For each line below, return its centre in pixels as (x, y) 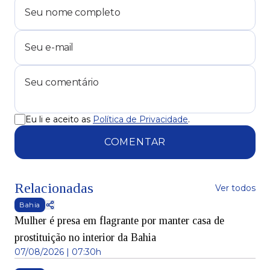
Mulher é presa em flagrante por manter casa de (119, 221)
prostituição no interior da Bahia (85, 238)
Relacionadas (54, 188)
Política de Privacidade (140, 120)
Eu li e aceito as (58, 120)
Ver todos (235, 188)
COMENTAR (135, 142)
